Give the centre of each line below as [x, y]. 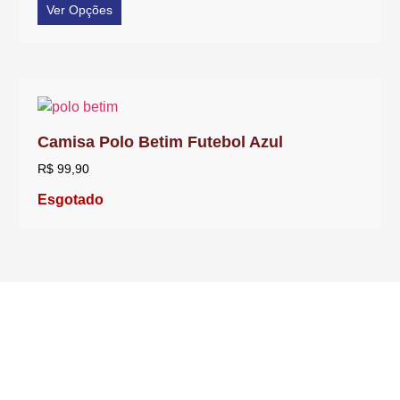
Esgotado [71, 199]
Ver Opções [80, 9]
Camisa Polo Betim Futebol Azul [161, 142]
